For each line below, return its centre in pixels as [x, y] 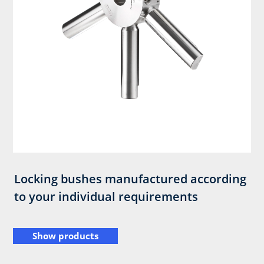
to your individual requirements [106, 197]
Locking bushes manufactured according [131, 179]
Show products [65, 236]
